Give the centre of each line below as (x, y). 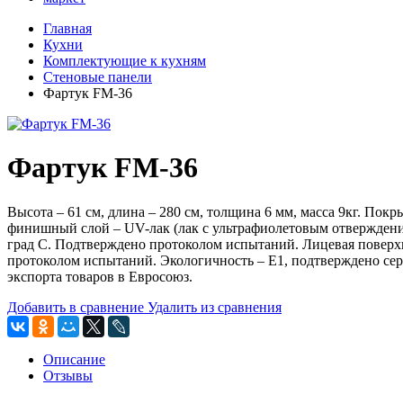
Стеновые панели (98, 77)
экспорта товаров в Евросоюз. (100, 276)
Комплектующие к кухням (125, 61)
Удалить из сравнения (215, 307)
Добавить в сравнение (76, 307)
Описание (74, 359)
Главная (67, 28)
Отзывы (68, 375)
